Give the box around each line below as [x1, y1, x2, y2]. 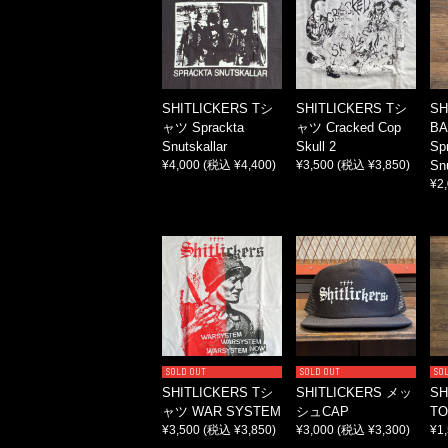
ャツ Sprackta [162, 120, 244, 136]
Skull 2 [296, 139, 336, 155]
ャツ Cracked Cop [296, 120, 401, 136]
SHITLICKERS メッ [296, 385, 412, 401]
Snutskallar [162, 139, 227, 155]
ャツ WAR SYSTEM [162, 404, 281, 420]
